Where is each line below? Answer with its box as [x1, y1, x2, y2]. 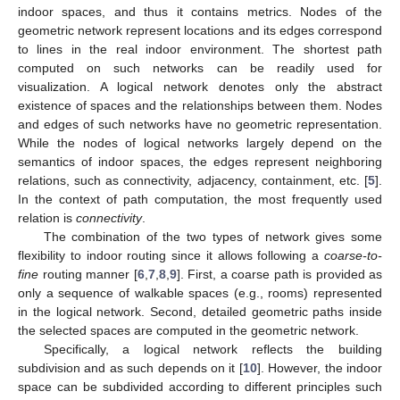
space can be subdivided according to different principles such [18, 379, 382, 394]
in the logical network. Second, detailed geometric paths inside [18, 304, 382, 319]
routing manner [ [38, 266, 137, 281]
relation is [18, 210, 76, 225]
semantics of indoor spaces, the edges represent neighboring [18, 154, 382, 169]
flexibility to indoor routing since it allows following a [18, 247, 324, 262]
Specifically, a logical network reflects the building [43, 341, 382, 356]
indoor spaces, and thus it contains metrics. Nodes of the [18, 4, 382, 19]
